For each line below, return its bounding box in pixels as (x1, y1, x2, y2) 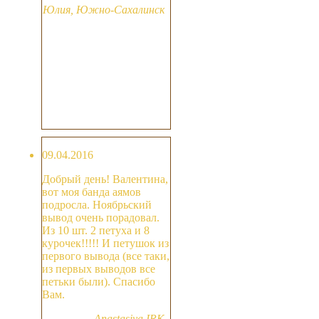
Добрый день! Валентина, (42, 173, 168, 186)
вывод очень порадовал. (42, 211, 159, 224)
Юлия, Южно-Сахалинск (43, 4, 170, 16)
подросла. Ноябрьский (42, 199, 152, 211)
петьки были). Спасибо (42, 276, 155, 288)
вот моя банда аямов (42, 186, 141, 199)
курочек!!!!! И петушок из (42, 237, 169, 250)
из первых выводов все (42, 263, 155, 276)
